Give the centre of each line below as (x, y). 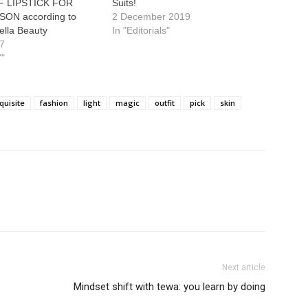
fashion (54, 103)
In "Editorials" (141, 30)
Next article (244, 267)
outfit (165, 103)
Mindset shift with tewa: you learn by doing (169, 287)
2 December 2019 (151, 16)
